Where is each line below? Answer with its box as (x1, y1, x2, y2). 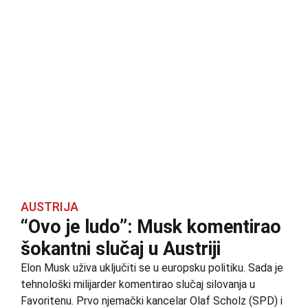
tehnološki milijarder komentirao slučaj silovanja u (21, 277, 255, 291)
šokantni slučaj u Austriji (21, 237, 221, 260)
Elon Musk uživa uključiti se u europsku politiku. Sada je (21, 261, 283, 274)
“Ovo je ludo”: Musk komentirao (21, 215, 281, 238)
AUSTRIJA (21, 199, 78, 214)
